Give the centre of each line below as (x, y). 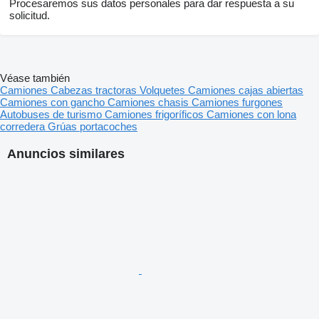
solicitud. (30, 16)
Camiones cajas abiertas (246, 90)
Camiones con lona (251, 115)
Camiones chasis (150, 103)
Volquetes (164, 90)
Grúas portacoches (93, 127)
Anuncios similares (66, 154)
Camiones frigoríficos (156, 115)
